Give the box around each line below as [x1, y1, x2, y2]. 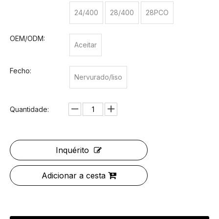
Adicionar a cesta [41, 171, 106, 180]
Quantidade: [10, 105, 49, 113]
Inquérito [56, 145, 89, 155]
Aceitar [74, 41, 97, 49]
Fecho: [10, 66, 31, 75]
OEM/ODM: [10, 34, 45, 43]
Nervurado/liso [74, 73, 122, 81]
